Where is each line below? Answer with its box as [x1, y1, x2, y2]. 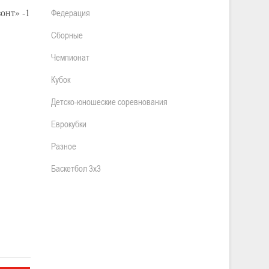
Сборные [51, 29, 83, 40]
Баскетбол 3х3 [51, 163, 101, 174]
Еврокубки [51, 118, 86, 129]
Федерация [51, 7, 90, 18]
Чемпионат [51, 52, 89, 62]
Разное [51, 141, 76, 151]
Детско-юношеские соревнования [51, 96, 168, 107]
